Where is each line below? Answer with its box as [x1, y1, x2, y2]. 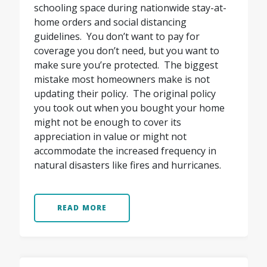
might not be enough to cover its [33, 116, 181, 129]
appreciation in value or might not [33, 130, 187, 144]
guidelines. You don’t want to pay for [33, 30, 200, 44]
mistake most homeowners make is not [33, 73, 210, 86]
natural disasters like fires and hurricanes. [33, 159, 228, 172]
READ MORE [57, 203, 107, 213]
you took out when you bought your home [33, 101, 225, 115]
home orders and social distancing [33, 15, 187, 29]
